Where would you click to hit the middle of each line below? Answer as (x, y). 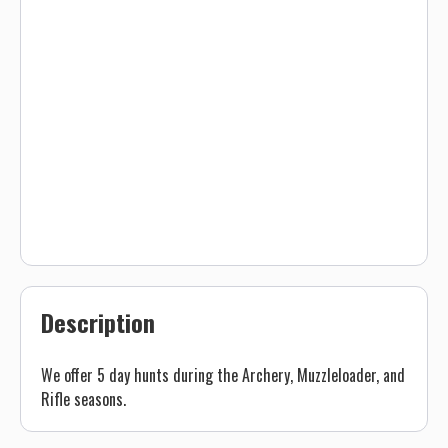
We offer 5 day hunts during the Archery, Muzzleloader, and (223, 375)
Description (98, 322)
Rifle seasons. (83, 399)
